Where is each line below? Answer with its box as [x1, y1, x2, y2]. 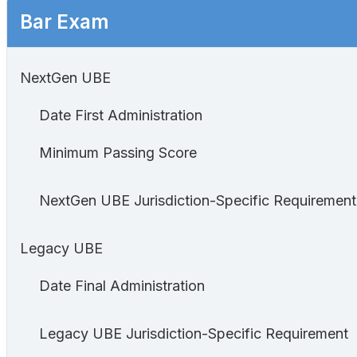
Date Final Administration [39, 277, 205, 295]
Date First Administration [39, 107, 202, 124]
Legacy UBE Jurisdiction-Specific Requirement [39, 325, 348, 343]
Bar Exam [20, 10, 109, 34]
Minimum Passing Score [39, 144, 197, 162]
